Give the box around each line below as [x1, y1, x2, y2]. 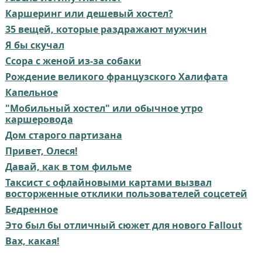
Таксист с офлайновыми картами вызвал [5, 176, 212, 189]
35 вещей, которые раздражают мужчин [5, 23, 207, 36]
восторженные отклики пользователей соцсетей [5, 187, 247, 201]
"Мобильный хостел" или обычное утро [5, 102, 203, 115]
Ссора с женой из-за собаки [5, 54, 142, 68]
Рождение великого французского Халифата [5, 70, 228, 84]
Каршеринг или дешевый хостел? [5, 7, 173, 20]
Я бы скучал [5, 39, 64, 52]
